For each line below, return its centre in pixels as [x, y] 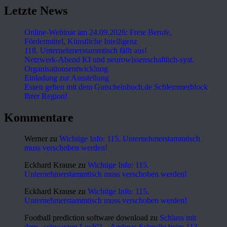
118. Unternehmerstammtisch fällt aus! [86, 50]
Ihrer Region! [46, 96]
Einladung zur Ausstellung [67, 78]
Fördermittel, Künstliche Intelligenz [81, 41]
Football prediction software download [86, 218]
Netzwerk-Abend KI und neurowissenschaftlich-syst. [109, 59]
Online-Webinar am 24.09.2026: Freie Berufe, [98, 32]
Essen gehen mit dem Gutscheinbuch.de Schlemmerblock [116, 87]
